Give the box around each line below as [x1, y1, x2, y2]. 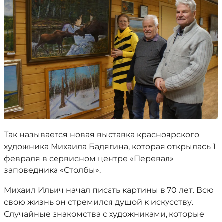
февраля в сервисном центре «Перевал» [4, 154, 174, 163]
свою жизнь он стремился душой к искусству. [4, 197, 193, 207]
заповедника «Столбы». [4, 166, 101, 175]
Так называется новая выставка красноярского [4, 130, 199, 139]
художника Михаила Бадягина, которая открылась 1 [4, 142, 216, 151]
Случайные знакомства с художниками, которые [4, 209, 204, 219]
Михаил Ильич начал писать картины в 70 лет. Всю [4, 185, 214, 195]
